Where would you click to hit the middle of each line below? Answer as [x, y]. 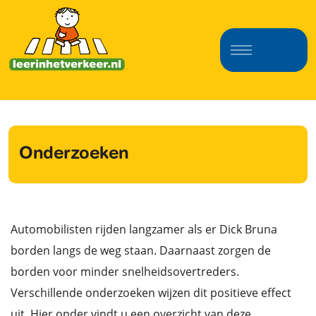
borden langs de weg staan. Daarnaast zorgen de [141, 251]
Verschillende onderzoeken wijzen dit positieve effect [151, 293]
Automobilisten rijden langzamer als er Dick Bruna [144, 230]
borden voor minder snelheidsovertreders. [125, 272]
